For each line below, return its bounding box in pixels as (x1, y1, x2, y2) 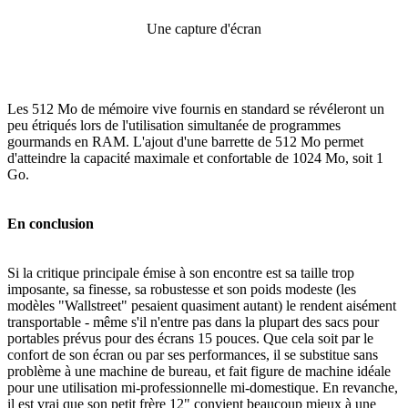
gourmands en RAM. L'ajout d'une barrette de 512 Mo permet (7, 133, 363, 149)
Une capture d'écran (147, 20, 261, 36)
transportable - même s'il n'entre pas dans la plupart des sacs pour (7, 313, 379, 330)
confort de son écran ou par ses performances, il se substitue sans (7, 346, 378, 362)
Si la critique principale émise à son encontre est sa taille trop (7, 264, 354, 280)
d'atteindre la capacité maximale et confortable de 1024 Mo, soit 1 (7, 149, 383, 166)
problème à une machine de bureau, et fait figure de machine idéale (7, 362, 391, 379)
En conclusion (7, 215, 94, 231)
